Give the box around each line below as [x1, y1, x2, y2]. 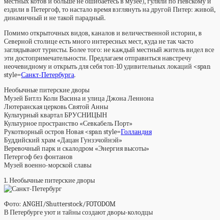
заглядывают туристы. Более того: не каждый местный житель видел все [4, 46, 214, 54]
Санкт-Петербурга [21, 71, 74, 79]
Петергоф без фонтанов [4, 153, 73, 161]
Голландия [121, 128, 152, 136]
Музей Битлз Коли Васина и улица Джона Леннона [4, 94, 154, 103]
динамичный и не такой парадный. [4, 14, 107, 22]
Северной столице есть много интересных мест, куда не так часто [4, 37, 193, 46]
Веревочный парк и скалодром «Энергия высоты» [4, 144, 149, 153]
